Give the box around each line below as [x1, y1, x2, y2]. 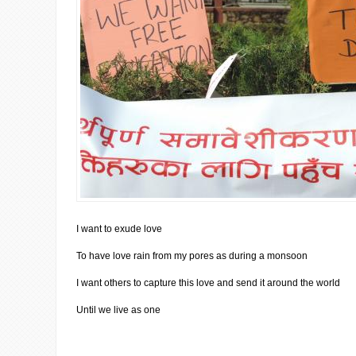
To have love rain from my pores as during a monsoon [76, 250, 308, 261]
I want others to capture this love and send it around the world [76, 277, 340, 288]
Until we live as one [76, 304, 161, 315]
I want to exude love [76, 223, 162, 234]
